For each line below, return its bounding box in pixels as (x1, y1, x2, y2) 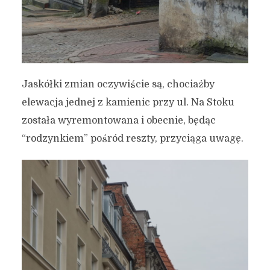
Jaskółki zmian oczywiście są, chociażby (21, 78, 215, 90)
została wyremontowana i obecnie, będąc (21, 115, 216, 126)
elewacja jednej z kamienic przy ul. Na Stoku (21, 96, 234, 108)
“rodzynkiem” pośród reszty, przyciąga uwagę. (21, 133, 243, 144)
